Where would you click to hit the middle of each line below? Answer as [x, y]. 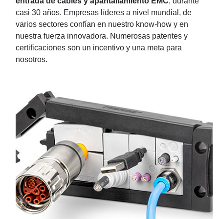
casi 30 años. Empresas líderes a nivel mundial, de [104, 12]
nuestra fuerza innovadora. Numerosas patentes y [102, 36]
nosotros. [32, 59]
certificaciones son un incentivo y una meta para [99, 48]
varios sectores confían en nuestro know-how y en [102, 24]
